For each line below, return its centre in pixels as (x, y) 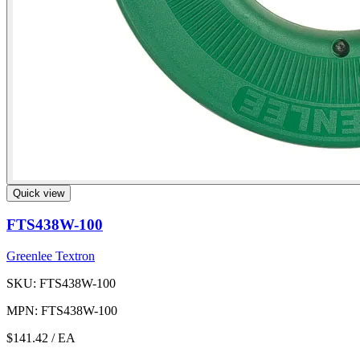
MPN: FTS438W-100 (62, 311)
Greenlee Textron (51, 256)
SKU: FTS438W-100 (61, 283)
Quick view (39, 193)
